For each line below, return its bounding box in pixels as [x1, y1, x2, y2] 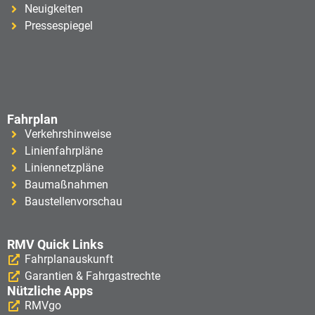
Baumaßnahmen [25, 178, 108, 192]
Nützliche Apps [7, 283, 93, 299]
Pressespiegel [25, 19, 93, 33]
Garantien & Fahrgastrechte [25, 269, 160, 283]
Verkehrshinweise [25, 127, 111, 141]
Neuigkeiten [25, 2, 83, 16]
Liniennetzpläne [25, 161, 103, 175]
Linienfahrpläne [25, 144, 103, 158]
